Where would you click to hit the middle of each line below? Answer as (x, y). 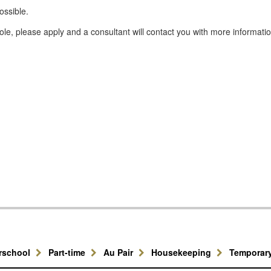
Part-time (68, 252)
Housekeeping (182, 252)
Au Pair (119, 252)
